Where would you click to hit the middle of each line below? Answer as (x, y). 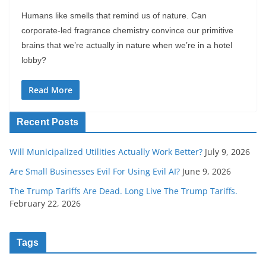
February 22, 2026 (45, 203)
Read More (50, 90)
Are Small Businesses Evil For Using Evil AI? (95, 171)
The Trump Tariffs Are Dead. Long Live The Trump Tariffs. (123, 191)
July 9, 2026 (227, 151)
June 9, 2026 (207, 171)
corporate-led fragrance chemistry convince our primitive (127, 30)
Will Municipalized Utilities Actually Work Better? (106, 151)
